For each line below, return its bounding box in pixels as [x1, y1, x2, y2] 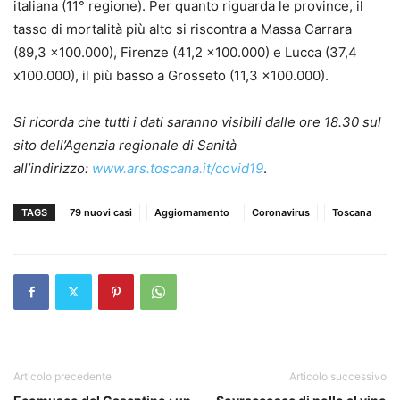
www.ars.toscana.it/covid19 [92, 159, 263, 177]
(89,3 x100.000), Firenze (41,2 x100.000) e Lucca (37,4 [13, 43, 357, 61]
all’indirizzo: [13, 159, 92, 177]
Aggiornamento [154, 205, 229, 219]
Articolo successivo [289, 369, 387, 383]
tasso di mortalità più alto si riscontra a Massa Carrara [13, 20, 352, 37]
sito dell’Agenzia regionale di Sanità [13, 136, 237, 154]
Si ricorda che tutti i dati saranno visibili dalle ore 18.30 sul [13, 112, 381, 130]
